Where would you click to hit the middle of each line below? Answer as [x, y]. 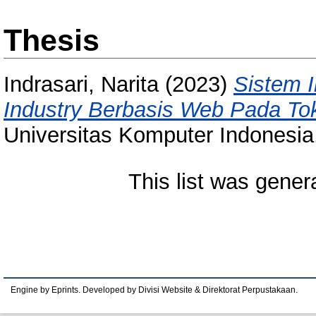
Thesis [51, 40]
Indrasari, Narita [81, 85]
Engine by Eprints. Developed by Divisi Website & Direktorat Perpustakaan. [154, 290]
